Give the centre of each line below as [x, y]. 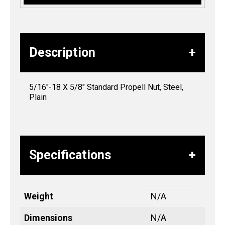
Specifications [70, 155]
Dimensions [48, 217]
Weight [39, 196]
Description [62, 52]
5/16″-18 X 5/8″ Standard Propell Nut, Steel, [106, 87]
